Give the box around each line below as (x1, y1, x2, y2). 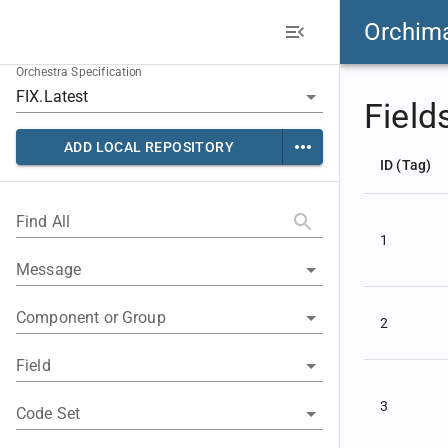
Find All (16, 212, 71, 231)
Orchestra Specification (16, 65, 143, 80)
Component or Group (16, 308, 166, 327)
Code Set (16, 404, 81, 423)
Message (16, 260, 82, 279)
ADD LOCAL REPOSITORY (64, 139, 234, 155)
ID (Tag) (380, 157, 432, 173)
